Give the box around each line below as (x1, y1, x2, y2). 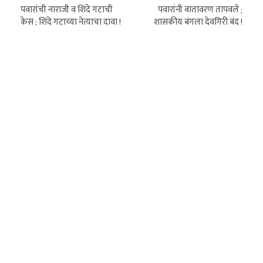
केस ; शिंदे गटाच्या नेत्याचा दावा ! (21, 14, 121, 29)
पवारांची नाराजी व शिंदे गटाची (21, 2, 113, 17)
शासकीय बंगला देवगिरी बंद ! (154, 14, 242, 29)
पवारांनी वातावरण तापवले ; (158, 2, 242, 17)
